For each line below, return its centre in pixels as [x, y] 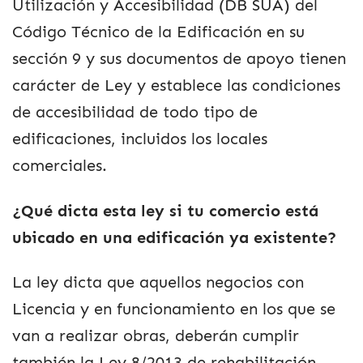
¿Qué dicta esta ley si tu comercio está [165, 211]
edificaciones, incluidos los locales [140, 139]
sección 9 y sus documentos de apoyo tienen [179, 59]
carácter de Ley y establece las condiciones [176, 86]
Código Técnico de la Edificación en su [158, 32]
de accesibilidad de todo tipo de [135, 113]
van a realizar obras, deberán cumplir [156, 336]
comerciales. [60, 166]
